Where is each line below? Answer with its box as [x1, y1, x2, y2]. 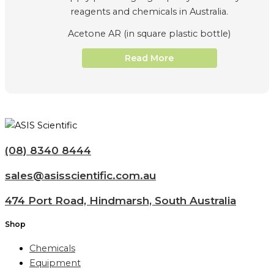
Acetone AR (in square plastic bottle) [68, 28, 231, 40]
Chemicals [29, 243, 75, 254]
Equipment [29, 257, 81, 269]
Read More [125, 53, 174, 64]
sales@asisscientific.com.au [5, 168, 156, 182]
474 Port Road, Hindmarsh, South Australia [5, 193, 236, 207]
